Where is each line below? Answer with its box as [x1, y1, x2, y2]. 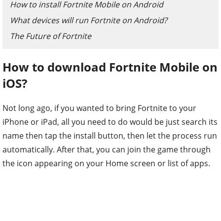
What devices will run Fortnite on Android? [10, 15, 167, 26]
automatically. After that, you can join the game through [2, 144, 211, 155]
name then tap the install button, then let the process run [2, 130, 217, 141]
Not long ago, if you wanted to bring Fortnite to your [2, 102, 196, 113]
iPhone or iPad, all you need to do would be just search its [2, 116, 218, 127]
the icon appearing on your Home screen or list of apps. [2, 157, 212, 169]
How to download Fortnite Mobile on [2, 58, 218, 75]
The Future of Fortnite [10, 31, 91, 41]
